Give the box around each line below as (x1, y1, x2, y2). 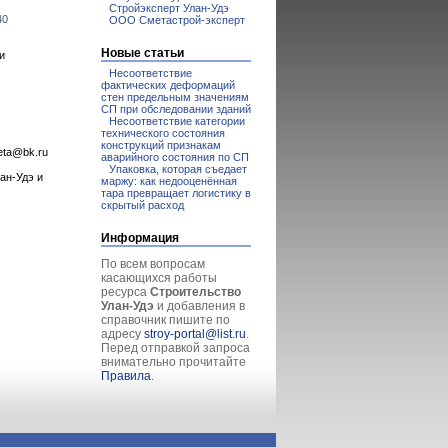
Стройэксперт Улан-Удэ (109, 2, 229, 14)
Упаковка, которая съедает (109, 163, 247, 175)
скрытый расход (101, 199, 184, 211)
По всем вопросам (101, 257, 205, 271)
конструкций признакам (101, 139, 221, 151)
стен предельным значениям (101, 91, 249, 103)
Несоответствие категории (109, 115, 245, 127)
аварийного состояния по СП (101, 151, 249, 163)
